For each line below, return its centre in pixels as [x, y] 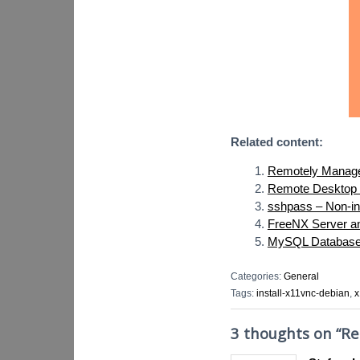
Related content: [277, 142]
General [301, 276]
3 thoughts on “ [286, 333]
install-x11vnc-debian [303, 294]
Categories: [257, 276]
